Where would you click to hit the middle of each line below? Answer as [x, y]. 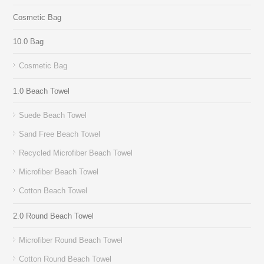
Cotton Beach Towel [53, 190]
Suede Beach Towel [53, 115]
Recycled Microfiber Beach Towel [76, 153]
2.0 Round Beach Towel [54, 216]
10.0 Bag [29, 41]
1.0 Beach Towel [42, 91]
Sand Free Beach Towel [60, 134]
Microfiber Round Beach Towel [71, 240]
